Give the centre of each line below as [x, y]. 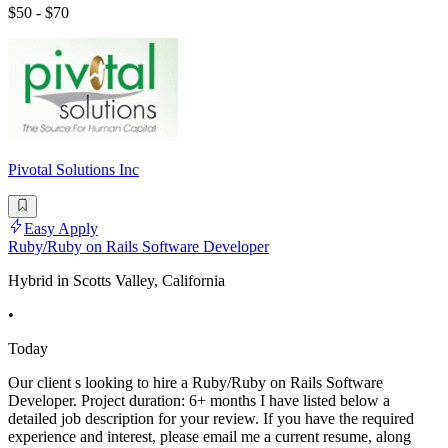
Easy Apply [61, 228]
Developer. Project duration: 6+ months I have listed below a [199, 400]
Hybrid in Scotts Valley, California [116, 280]
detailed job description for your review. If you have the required [211, 418]
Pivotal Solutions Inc [73, 170]
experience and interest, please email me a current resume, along [209, 436]
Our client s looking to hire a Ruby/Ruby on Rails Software [195, 382]
